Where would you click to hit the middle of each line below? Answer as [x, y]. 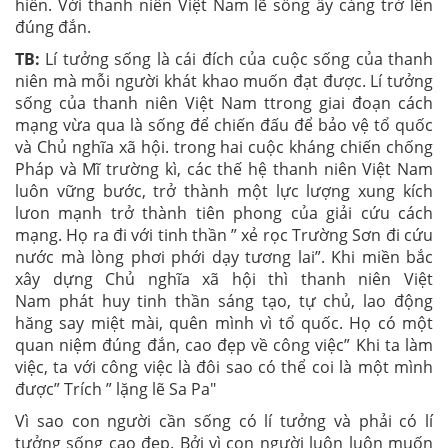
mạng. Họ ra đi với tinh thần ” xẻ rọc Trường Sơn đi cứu [224, 235]
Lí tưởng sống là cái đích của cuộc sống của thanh [236, 59]
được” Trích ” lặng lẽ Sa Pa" [115, 389]
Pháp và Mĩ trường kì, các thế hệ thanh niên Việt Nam [224, 169]
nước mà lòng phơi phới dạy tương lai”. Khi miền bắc [224, 257]
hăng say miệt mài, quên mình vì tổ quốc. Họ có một [224, 323]
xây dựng [60, 279]
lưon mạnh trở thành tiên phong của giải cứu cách [224, 213]
